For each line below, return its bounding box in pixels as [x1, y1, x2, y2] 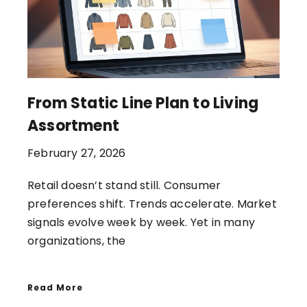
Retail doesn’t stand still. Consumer [27, 177, 221, 193]
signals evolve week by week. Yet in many [27, 214, 256, 230]
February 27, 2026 [27, 145, 126, 161]
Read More [27, 281, 83, 293]
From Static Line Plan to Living [27, 92, 259, 114]
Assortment [27, 114, 119, 136]
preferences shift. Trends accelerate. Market [27, 195, 277, 212]
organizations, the [27, 232, 126, 249]
